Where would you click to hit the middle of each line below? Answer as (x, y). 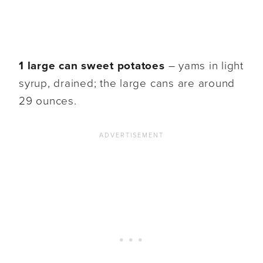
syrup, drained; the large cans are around (127, 84)
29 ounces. (48, 101)
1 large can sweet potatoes (92, 66)
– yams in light (204, 66)
